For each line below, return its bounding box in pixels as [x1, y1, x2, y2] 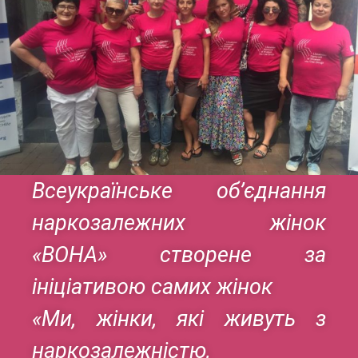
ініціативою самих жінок [32, 273, 272, 300]
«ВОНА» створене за [32, 241, 326, 268]
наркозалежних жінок [32, 209, 326, 236]
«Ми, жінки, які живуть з [32, 305, 326, 332]
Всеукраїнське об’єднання [32, 177, 326, 204]
